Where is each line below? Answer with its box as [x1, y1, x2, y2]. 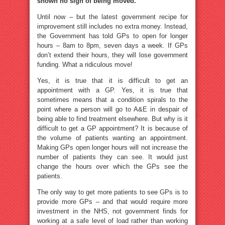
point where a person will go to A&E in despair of [37, 105, 188, 113]
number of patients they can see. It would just [37, 153, 188, 161]
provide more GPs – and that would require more [37, 197, 188, 205]
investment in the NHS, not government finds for [37, 207, 188, 215]
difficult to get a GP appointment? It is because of [37, 124, 188, 132]
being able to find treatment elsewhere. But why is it [37, 115, 188, 123]
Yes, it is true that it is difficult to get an [37, 76, 188, 84]
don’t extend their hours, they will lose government [37, 51, 188, 59]
